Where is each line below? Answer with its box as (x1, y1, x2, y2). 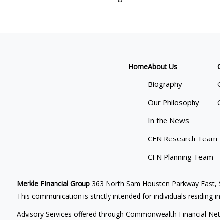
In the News (147, 115, 189, 126)
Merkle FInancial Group (16, 179, 90, 189)
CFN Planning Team (147, 152, 213, 162)
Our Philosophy (147, 97, 199, 108)
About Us (147, 62, 177, 72)
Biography (147, 79, 182, 89)
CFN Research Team (147, 134, 217, 144)
